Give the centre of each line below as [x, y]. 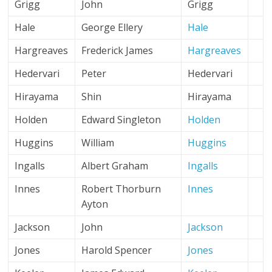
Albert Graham [115, 166]
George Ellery [112, 27]
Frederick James [117, 50]
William [98, 143]
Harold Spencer [117, 250]
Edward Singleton [121, 120]
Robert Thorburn [121, 189]
